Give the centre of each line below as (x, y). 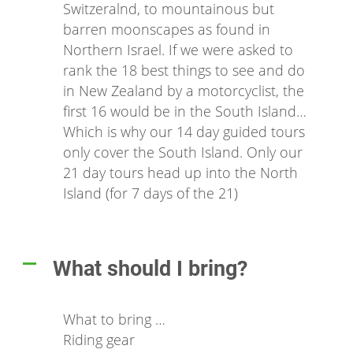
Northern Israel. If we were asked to (178, 49)
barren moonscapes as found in (167, 29)
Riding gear (99, 339)
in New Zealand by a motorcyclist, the (184, 90)
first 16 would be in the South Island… (185, 111)
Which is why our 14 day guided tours (184, 131)
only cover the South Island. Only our (183, 152)
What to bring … (114, 319)
